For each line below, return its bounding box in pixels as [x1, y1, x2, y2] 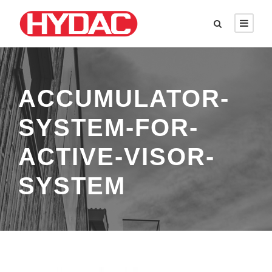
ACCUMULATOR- [18, 84, 229, 112]
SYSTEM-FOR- [18, 114, 199, 141]
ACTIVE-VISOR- [18, 143, 215, 170]
